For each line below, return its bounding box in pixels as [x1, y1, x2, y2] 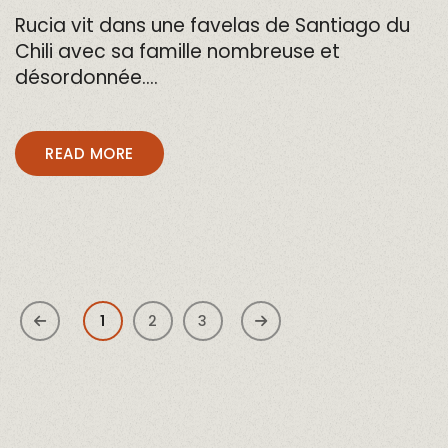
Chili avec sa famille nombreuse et [15, 38, 340, 66]
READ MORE [45, 143, 134, 165]
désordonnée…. [15, 64, 158, 92]
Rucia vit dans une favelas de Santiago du [15, 12, 410, 40]
